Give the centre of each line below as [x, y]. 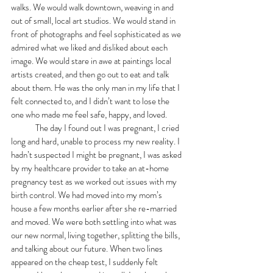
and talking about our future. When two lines [88, 248]
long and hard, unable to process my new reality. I [96, 141]
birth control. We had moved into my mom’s [87, 195]
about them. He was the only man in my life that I [96, 87]
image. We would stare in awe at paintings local [92, 61]
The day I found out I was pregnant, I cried [23, 128]
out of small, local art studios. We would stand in [94, 20]
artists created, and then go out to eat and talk [91, 74]
